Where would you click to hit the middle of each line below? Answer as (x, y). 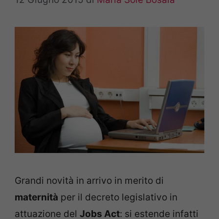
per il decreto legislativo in (118, 197)
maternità (36, 197)
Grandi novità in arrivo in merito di (89, 180)
